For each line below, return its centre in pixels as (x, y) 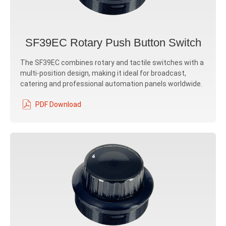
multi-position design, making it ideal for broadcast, (103, 73)
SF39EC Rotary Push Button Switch (113, 43)
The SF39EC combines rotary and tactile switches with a (112, 63)
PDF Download (58, 104)
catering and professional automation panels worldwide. (111, 84)
